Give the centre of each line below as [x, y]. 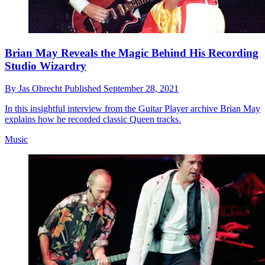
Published [84, 89]
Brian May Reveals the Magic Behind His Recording [132, 53]
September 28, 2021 [141, 89]
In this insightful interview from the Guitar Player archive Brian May [132, 109]
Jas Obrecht [41, 89]
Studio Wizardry [46, 66]
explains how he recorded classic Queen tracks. [93, 119]
